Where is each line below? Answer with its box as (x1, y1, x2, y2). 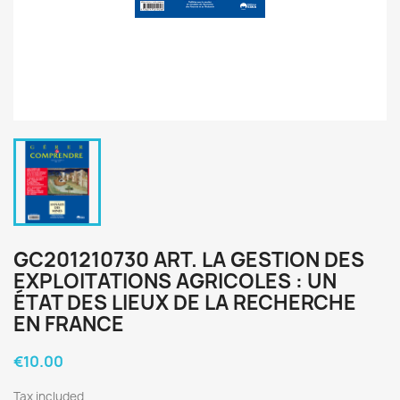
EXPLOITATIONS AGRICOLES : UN (13, 268, 337, 295)
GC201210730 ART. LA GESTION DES (13, 246, 364, 273)
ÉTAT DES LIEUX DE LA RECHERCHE (13, 289, 356, 316)
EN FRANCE (13, 311, 124, 337)
